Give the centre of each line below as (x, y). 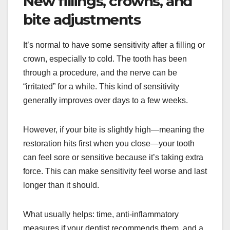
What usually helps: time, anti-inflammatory (101, 215)
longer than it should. (61, 185)
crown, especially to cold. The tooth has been (105, 59)
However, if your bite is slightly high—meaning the (114, 130)
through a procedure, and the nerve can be (100, 73)
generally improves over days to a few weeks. (106, 101)
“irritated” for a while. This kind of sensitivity (101, 87)
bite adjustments (82, 20)
